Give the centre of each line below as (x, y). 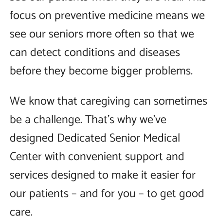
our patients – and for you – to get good (107, 194)
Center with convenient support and (97, 157)
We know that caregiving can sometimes (109, 101)
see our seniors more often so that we (102, 34)
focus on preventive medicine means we (107, 16)
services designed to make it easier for (103, 175)
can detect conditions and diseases (95, 53)
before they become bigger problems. (101, 71)
